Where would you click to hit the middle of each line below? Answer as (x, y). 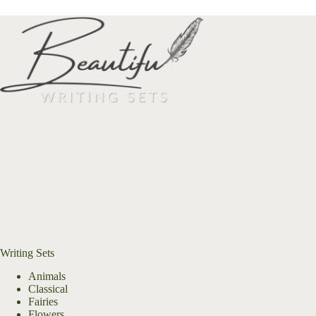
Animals (47, 276)
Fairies (43, 302)
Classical (48, 289)
